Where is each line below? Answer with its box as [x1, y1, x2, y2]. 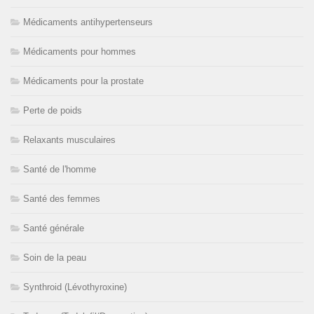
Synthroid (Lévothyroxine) [23, 281, 127, 292]
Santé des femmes [23, 193, 100, 204]
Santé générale [23, 222, 84, 233]
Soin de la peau [23, 252, 86, 263]
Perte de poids [23, 104, 82, 116]
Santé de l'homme [23, 163, 96, 175]
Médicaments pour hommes [23, 46, 136, 57]
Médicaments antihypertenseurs [23, 16, 153, 27]
